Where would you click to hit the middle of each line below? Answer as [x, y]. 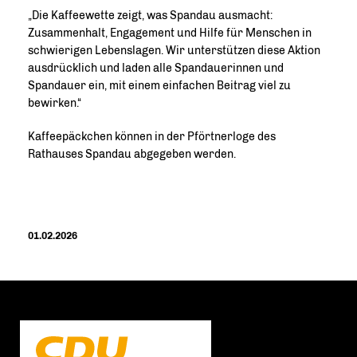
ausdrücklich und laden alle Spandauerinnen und [156, 68]
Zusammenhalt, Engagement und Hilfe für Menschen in [170, 33]
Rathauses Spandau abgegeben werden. [132, 154]
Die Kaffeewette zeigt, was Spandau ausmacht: [150, 15]
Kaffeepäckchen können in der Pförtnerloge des [152, 136]
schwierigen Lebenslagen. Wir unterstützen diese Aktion [174, 50]
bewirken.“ [55, 103]
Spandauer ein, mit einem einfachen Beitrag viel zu [159, 85]
